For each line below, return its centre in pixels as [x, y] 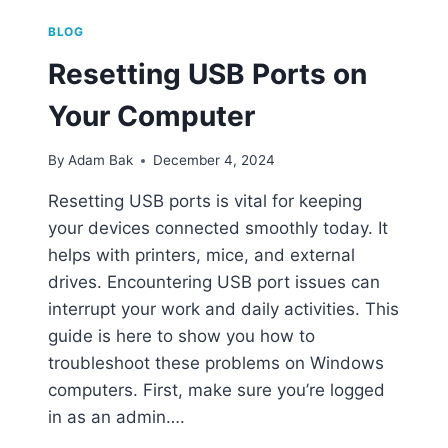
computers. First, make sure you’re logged [216, 390]
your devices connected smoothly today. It [218, 228]
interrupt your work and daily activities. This [223, 309]
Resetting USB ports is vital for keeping [205, 201]
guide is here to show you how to [181, 336]
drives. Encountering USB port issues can [214, 282]
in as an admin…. [116, 417]
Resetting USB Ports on [207, 73]
